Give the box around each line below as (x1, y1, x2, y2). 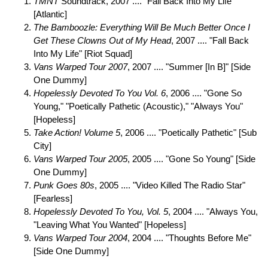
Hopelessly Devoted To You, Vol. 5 (33, 206, 168, 217)
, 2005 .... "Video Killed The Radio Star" (95, 180, 245, 190)
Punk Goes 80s (33, 180, 95, 190)
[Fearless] (33, 193, 72, 203)
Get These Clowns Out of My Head (33, 35, 171, 45)
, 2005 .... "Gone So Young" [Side (127, 154, 255, 164)
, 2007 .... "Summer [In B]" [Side (127, 62, 251, 72)
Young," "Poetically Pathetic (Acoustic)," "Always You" (33, 101, 243, 111)
